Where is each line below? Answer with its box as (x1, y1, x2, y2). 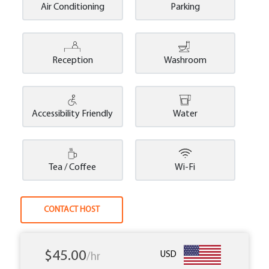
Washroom (163, 56, 207, 66)
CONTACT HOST (44, 205, 100, 214)
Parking (170, 2, 200, 13)
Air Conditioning (40, 2, 104, 13)
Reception (52, 56, 93, 66)
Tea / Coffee (49, 162, 97, 172)
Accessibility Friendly (32, 109, 113, 119)
